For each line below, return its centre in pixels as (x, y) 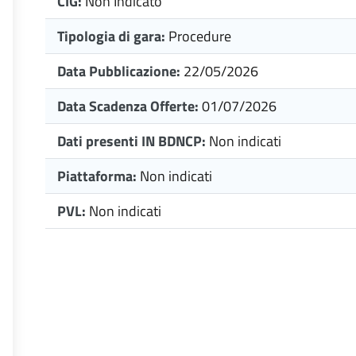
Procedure (200, 36)
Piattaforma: (99, 176)
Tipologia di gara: (111, 36)
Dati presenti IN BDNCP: (133, 141)
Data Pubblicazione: (120, 71)
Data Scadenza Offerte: (130, 106)
